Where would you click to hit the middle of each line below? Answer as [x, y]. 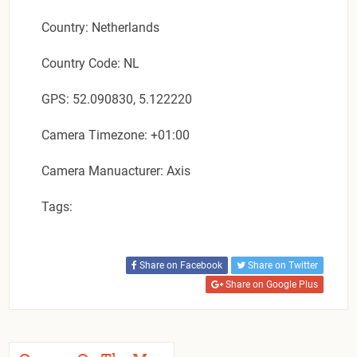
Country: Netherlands [101, 27]
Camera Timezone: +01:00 [116, 135]
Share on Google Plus [270, 284]
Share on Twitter [281, 265]
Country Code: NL [91, 63]
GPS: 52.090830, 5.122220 [117, 99]
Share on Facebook [179, 265]
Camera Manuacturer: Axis [116, 171]
